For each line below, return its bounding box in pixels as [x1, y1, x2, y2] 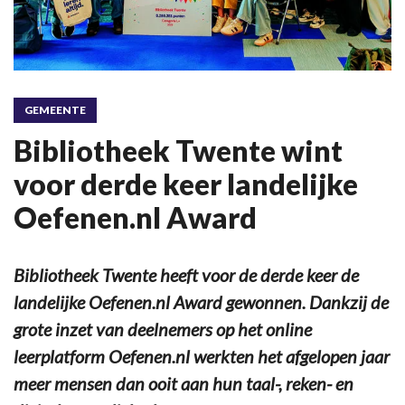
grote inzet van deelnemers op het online [14, 317, 312, 340]
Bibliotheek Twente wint [14, 132, 343, 168]
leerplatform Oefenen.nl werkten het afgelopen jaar [14, 344, 390, 367]
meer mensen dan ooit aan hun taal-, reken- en [14, 372, 353, 394]
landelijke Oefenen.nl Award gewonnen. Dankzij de [14, 290, 389, 313]
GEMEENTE [24, 102, 86, 117]
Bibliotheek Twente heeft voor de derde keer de [14, 263, 359, 286]
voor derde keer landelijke [14, 165, 358, 202]
